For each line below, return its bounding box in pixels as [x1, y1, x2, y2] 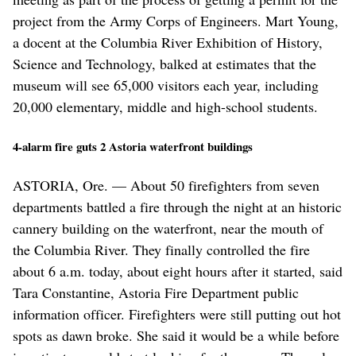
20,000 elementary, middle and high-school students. [13, 97, 318, 117]
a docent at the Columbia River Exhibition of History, [13, 33, 323, 52]
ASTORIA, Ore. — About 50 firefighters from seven [13, 175, 319, 195]
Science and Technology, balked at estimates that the [13, 54, 316, 74]
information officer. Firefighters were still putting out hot [13, 304, 341, 323]
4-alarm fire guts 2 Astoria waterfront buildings [13, 137, 253, 155]
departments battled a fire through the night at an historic [13, 196, 342, 216]
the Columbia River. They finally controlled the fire [13, 239, 310, 259]
